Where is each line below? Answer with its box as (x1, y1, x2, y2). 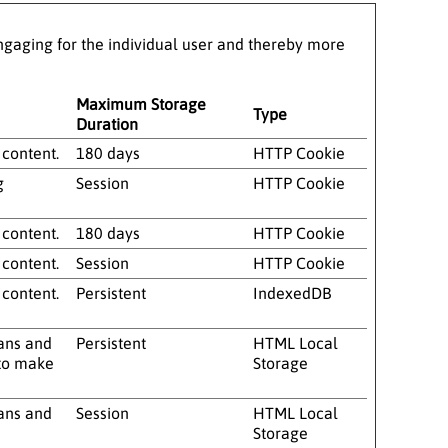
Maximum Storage (76, 94, 206, 113)
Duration (76, 114, 138, 133)
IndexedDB (253, 283, 331, 302)
